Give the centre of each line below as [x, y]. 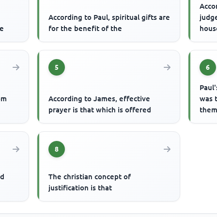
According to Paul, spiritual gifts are [109, 17]
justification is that [80, 188]
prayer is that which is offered [100, 110]
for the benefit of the [85, 28]
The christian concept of [90, 177]
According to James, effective [100, 99]
